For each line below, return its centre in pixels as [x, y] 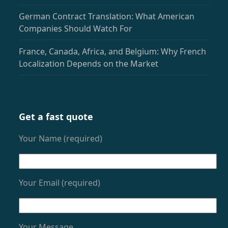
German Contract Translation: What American [107, 17]
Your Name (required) [61, 139]
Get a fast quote [56, 117]
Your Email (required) [60, 183]
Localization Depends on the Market [89, 64]
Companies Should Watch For [76, 29]
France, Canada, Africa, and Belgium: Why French [113, 52]
